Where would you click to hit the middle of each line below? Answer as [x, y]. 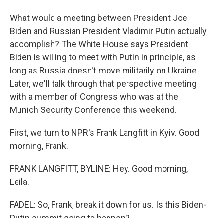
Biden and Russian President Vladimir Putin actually [108, 31]
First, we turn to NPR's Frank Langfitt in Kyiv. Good [104, 133]
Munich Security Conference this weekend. [93, 110]
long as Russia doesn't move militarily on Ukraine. [104, 70]
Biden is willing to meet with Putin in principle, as [103, 57]
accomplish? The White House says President [99, 44]
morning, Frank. [39, 146]
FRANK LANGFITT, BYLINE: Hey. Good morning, [99, 169]
